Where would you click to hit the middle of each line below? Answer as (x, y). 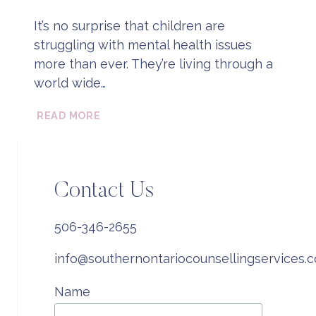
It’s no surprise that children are (129, 25)
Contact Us (104, 191)
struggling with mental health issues (143, 44)
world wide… (70, 83)
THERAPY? (129, 171)
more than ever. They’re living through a (153, 63)
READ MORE (69, 115)
